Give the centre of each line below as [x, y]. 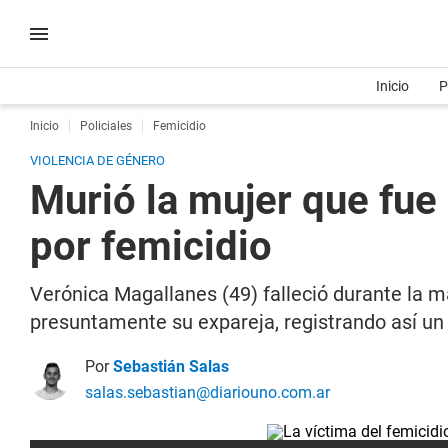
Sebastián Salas [171, 366]
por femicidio [151, 246]
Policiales [106, 126]
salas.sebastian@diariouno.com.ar [207, 392]
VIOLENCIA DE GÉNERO [97, 160]
